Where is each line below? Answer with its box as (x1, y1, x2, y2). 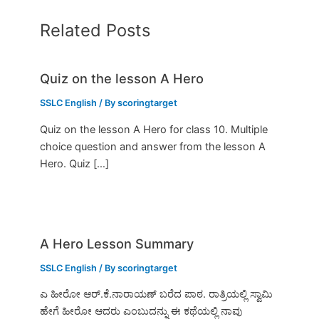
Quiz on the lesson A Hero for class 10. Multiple (40, 122, 268, 136)
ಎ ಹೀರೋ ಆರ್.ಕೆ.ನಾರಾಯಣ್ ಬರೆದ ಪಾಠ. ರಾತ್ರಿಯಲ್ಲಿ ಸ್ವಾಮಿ (40, 288, 273, 301)
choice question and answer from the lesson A (40, 140, 266, 153)
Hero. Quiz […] (40, 157, 110, 170)
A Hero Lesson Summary (40, 235, 194, 251)
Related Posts (40, 19, 151, 41)
